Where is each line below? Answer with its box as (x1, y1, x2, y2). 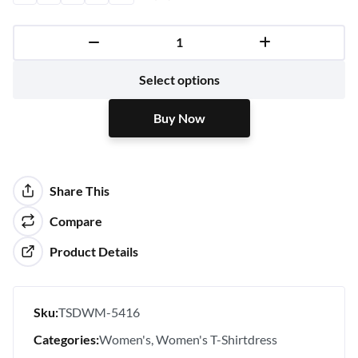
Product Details (49, 243, 138, 259)
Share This (49, 182, 109, 198)
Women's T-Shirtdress (156, 331, 277, 347)
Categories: (34, 331, 99, 347)
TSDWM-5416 (58, 304, 140, 320)
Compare (49, 213, 102, 229)
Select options (138, 71, 220, 87)
